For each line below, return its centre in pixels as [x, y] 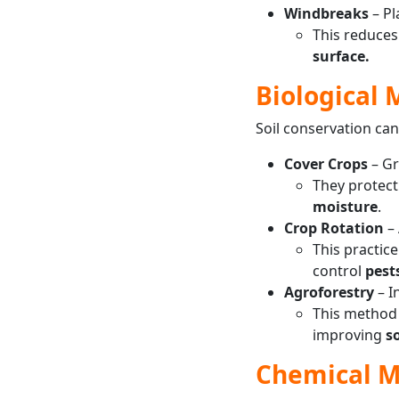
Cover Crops [326, 163]
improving [349, 334]
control [338, 270]
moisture [345, 206]
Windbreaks [326, 13]
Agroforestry [329, 292]
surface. [341, 56]
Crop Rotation [334, 228]
